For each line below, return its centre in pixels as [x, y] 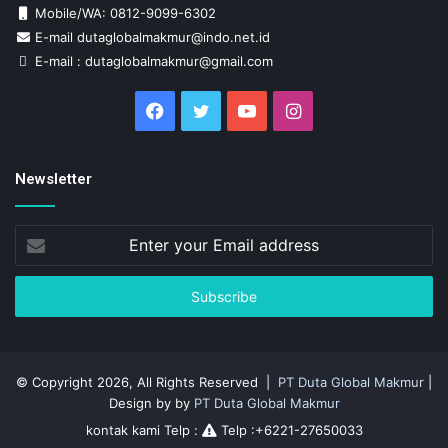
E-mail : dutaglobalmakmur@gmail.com [152, 61]
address [40, 298]
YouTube [292, 111]
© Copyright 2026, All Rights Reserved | [147, 382]
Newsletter [53, 179]
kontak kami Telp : [143, 430]
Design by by [151, 403]
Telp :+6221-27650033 [289, 430]
